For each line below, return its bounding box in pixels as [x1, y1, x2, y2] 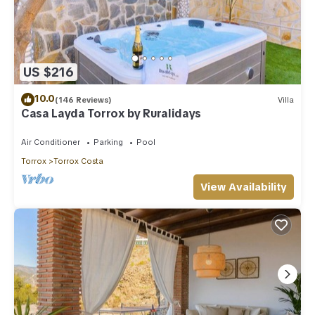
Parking [94, 137, 123, 148]
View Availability [200, 180, 287, 195]
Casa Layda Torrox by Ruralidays [21, 106, 202, 122]
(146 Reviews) [55, 94, 112, 105]
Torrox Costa [53, 156, 103, 167]
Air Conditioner [21, 137, 80, 148]
